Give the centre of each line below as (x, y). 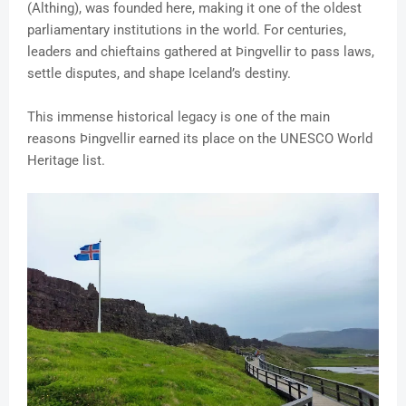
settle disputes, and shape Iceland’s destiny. (159, 74)
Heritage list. (66, 161)
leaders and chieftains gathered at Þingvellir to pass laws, (201, 52)
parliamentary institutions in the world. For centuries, (187, 30)
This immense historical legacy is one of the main (179, 117)
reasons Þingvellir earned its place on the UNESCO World (200, 139)
